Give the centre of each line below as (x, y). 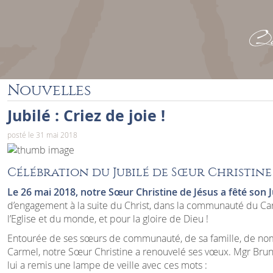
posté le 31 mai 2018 (42, 135)
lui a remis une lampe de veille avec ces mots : (107, 265)
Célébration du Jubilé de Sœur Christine (139, 172)
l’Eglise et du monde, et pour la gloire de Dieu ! (108, 219)
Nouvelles (49, 90)
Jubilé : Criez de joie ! (86, 115)
